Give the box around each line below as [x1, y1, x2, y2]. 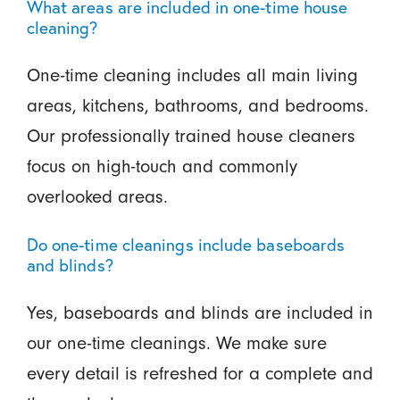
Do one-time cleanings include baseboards [26, 234, 346, 256]
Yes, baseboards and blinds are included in [26, 303, 373, 324]
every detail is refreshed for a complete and [26, 363, 373, 385]
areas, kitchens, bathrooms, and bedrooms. [26, 96, 369, 117]
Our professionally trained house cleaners [26, 126, 355, 147]
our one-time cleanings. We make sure [26, 333, 327, 354]
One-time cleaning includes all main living [26, 65, 358, 87]
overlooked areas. [26, 187, 168, 208]
